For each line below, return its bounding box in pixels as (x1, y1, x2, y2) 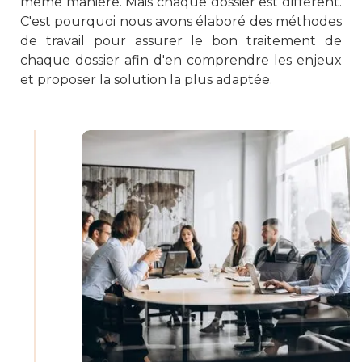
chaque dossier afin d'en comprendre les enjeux (20, 53, 342, 68)
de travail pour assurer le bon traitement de (20, 33, 342, 48)
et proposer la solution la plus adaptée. (20, 72, 272, 87)
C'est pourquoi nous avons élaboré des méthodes (20, 14, 342, 29)
